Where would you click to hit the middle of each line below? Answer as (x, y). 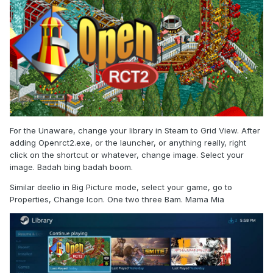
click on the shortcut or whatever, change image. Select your (127, 154)
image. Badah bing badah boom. (71, 167)
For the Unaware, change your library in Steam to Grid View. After (135, 130)
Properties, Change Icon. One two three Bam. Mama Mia (117, 199)
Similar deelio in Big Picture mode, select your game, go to (121, 187)
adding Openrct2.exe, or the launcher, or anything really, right (128, 142)
